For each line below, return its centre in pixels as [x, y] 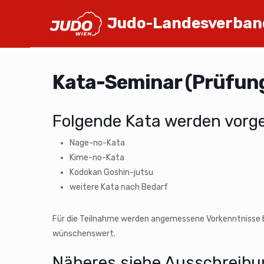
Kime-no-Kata [97, 158]
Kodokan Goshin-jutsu [111, 172]
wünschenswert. [84, 233]
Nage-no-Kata [97, 143]
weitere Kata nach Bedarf [118, 187]
